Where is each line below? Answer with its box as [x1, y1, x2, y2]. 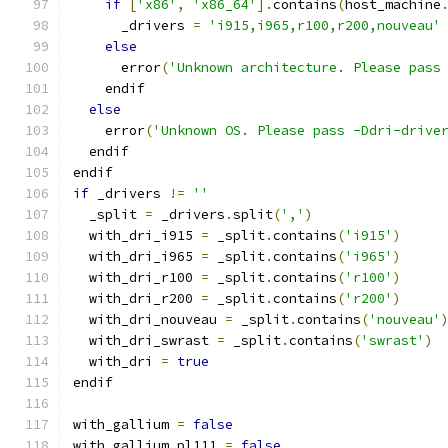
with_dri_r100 [73, 269, 201, 286]
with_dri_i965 [73, 248, 201, 265]
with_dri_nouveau [73, 311, 225, 328]
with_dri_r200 [73, 290, 201, 307]
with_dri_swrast [73, 332, 217, 349]
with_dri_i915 [73, 227, 201, 244]
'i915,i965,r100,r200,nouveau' [209, 17, 441, 34]
